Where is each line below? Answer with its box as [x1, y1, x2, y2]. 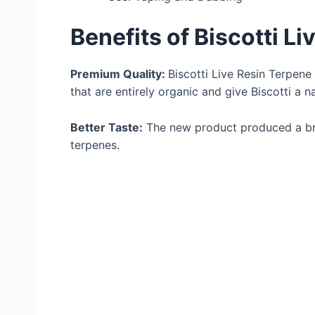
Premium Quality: [70, 67, 168, 82]
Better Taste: [70, 120, 143, 134]
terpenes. [70, 137, 120, 152]
